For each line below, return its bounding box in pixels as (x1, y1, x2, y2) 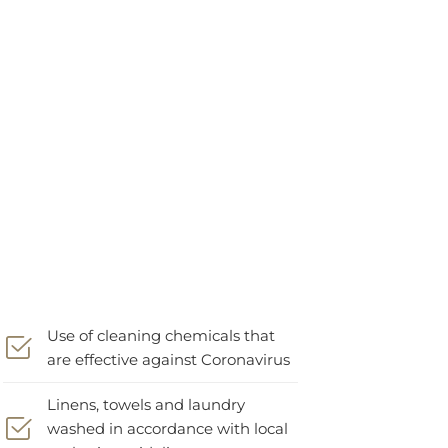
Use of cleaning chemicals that (46, 312, 275, 331)
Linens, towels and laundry (46, 381, 245, 400)
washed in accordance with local (46, 405, 288, 424)
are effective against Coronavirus (46, 336, 290, 355)
